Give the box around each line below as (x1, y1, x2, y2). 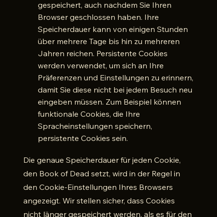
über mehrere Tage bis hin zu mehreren (38, 36, 180, 46)
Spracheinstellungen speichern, (38, 121, 152, 131)
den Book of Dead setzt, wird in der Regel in (23, 169, 180, 178)
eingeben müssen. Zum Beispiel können (38, 97, 181, 107)
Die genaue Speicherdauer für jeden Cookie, (23, 155, 181, 165)
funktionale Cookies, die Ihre (38, 109, 140, 119)
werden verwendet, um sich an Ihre (38, 61, 164, 70)
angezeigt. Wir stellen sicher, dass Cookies (23, 196, 175, 205)
